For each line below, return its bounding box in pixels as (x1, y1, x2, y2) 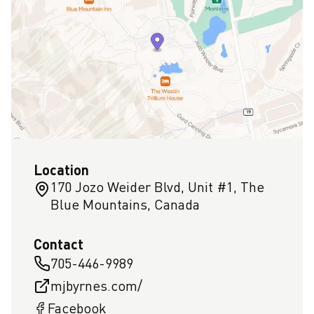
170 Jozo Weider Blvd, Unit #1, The (50, 178, 264, 196)
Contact (34, 235, 83, 252)
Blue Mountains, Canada (50, 196, 200, 213)
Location (34, 161, 89, 178)
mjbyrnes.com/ (50, 277, 142, 294)
